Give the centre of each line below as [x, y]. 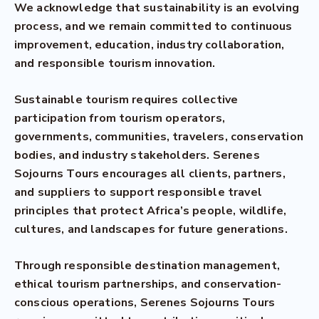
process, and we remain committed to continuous [153, 26]
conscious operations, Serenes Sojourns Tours [145, 303]
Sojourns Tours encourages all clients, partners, [150, 174]
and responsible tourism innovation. [115, 63]
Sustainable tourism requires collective [126, 100]
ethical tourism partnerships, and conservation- [148, 284]
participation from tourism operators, [120, 118]
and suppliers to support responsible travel [138, 192]
